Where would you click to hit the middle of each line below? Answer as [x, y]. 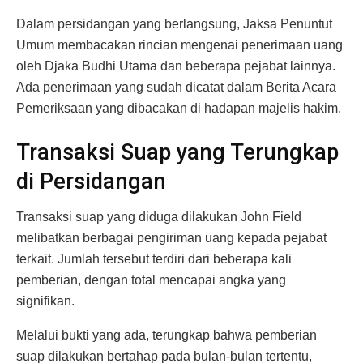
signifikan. [45, 301]
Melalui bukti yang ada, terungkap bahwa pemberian [167, 335]
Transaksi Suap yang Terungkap [177, 152]
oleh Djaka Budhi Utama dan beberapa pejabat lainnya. [176, 66]
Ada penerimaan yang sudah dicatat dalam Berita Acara [176, 88]
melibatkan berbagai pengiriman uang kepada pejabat [171, 238]
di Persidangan [91, 181]
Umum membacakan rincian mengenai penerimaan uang [179, 45]
